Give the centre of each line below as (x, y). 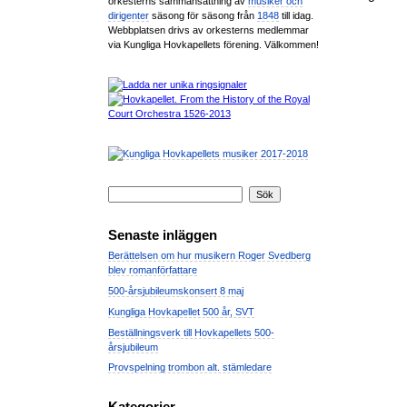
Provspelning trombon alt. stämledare (190, 367)
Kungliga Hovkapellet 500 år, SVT (181, 311)
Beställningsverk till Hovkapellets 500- (191, 332)
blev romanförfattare (153, 270)
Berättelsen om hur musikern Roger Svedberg (209, 256)
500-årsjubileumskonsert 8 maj (176, 291)
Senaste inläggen (163, 235)
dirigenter (129, 15)
